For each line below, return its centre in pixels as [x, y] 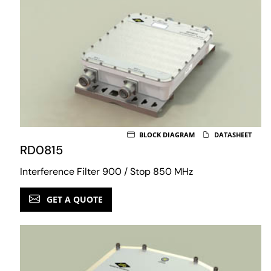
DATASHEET [232, 134]
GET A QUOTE [73, 199]
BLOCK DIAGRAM [166, 134]
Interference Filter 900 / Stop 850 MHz [106, 171]
